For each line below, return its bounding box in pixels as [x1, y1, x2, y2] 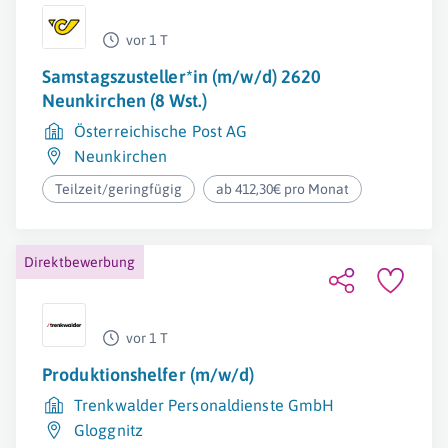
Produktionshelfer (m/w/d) [42, 364, 255, 385]
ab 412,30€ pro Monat [216, 181, 350, 197]
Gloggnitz [74, 421, 143, 439]
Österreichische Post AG [74, 122, 248, 140]
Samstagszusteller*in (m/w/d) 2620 [42, 66, 322, 87]
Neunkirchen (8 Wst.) [42, 90, 208, 111]
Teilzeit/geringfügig [55, 181, 182, 197]
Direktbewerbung [24, 254, 136, 270]
